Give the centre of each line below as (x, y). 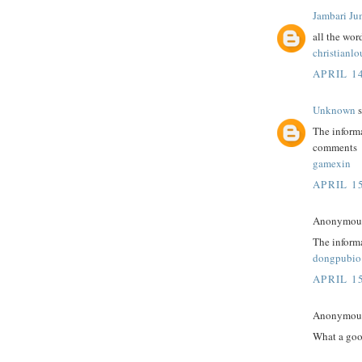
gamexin (332, 164)
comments (335, 147)
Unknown (334, 109)
